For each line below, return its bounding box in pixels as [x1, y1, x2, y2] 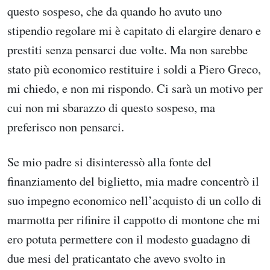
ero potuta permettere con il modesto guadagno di [7, 230, 251, 247]
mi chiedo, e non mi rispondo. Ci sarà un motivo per [7, 80, 263, 97]
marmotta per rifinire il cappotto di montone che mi [7, 210, 260, 228]
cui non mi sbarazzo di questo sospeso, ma [7, 99, 215, 116]
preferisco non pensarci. [7, 118, 124, 136]
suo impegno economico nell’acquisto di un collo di [7, 191, 262, 209]
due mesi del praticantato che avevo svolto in [7, 249, 225, 266]
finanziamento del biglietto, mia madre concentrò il [7, 172, 259, 189]
